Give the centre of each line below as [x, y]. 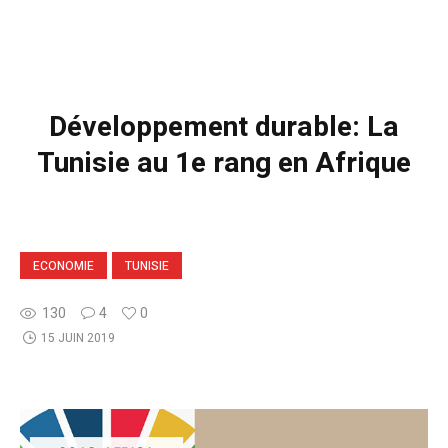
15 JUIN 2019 [77, 337]
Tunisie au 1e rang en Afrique [224, 163]
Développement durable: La [224, 127]
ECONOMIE [63, 265]
